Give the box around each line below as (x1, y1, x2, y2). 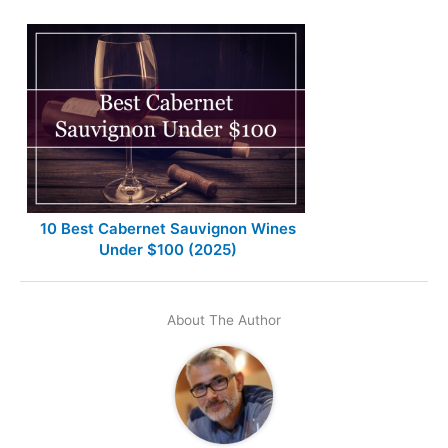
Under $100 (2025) (99, 240, 237, 260)
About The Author (167, 312, 281, 329)
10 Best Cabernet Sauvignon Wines (40, 219, 296, 239)
